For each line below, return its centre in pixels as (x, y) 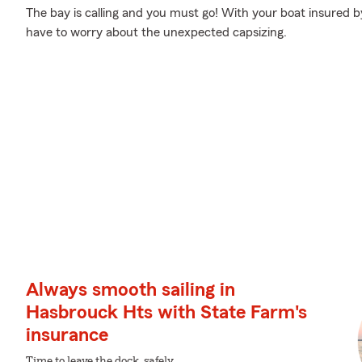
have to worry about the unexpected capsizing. (156, 32)
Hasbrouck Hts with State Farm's (166, 313)
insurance (67, 335)
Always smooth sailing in (130, 290)
